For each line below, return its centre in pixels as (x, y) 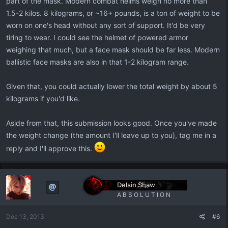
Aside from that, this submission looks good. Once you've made (111, 123)
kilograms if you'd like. (43, 98)
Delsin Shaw (136, 185)
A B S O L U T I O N (144, 195)
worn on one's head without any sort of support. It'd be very (106, 25)
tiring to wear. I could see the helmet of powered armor (97, 37)
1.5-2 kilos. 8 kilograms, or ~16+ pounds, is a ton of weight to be (113, 13)
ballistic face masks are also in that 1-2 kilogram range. (97, 62)
